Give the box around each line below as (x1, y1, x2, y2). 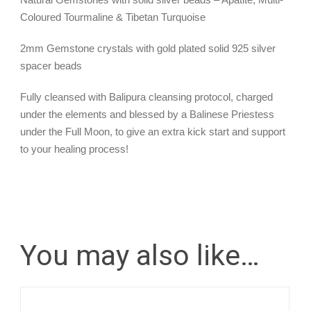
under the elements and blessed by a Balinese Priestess (20, 108, 274, 121)
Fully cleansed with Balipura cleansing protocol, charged (20, 91, 273, 103)
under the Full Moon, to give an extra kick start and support (20, 126, 285, 138)
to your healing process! (20, 143, 128, 155)
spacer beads (20, 60, 82, 72)
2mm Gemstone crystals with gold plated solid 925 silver (20, 42, 276, 55)
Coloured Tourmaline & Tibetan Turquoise (20, 11, 205, 24)
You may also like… (20, 239, 260, 273)
